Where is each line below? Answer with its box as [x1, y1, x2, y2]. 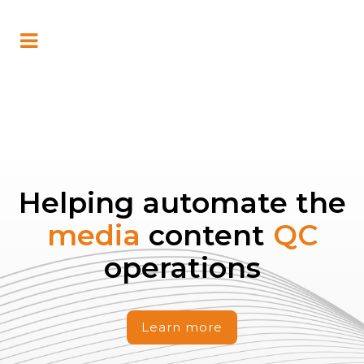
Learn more [141, 319, 223, 335]
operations [103, 250, 261, 285]
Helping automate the [18, 185, 346, 220]
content [148, 218, 273, 253]
